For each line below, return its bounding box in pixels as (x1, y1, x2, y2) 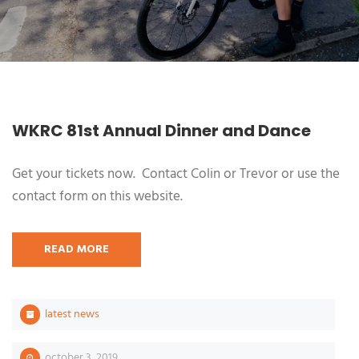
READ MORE (44, 240, 109, 259)
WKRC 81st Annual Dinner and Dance (12, 119, 311, 142)
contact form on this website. (12, 186, 183, 208)
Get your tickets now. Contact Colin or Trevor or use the (12, 163, 340, 185)
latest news (45, 305, 99, 324)
